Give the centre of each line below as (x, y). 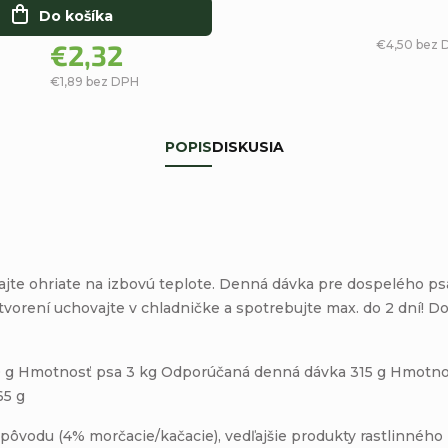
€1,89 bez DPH (94, 81)
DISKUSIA (247, 146)
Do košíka (75, 15)
